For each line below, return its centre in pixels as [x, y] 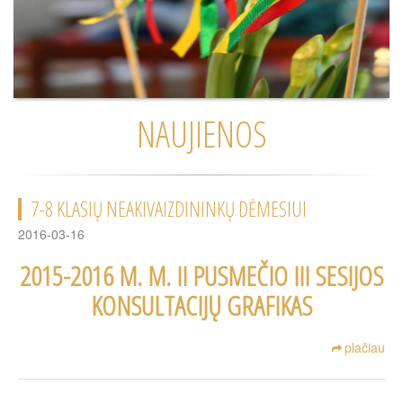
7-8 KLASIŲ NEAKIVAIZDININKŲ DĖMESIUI [169, 209]
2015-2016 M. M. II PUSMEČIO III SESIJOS [201, 276]
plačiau [365, 348]
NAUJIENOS [201, 134]
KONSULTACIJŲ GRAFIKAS [201, 306]
